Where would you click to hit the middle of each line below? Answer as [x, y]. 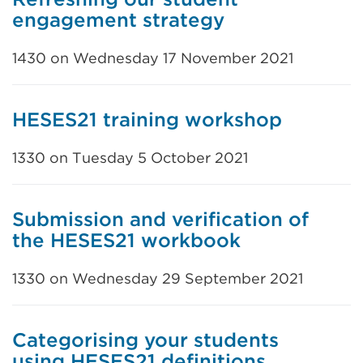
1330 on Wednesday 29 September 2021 [158, 278]
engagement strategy [118, 20]
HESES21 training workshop [147, 120]
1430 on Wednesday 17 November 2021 [153, 58]
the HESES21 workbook [126, 240]
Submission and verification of [160, 219]
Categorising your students [145, 340]
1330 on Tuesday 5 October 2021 [130, 158]
